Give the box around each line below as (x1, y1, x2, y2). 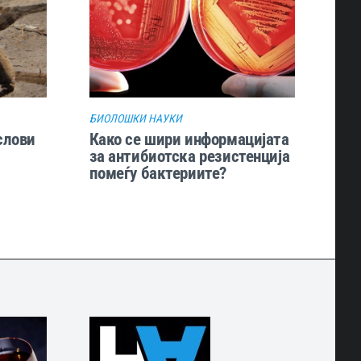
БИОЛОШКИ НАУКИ (89, 111, 182, 125)
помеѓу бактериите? (89, 162, 226, 183)
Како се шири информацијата (89, 128, 289, 149)
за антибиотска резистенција (89, 145, 290, 166)
